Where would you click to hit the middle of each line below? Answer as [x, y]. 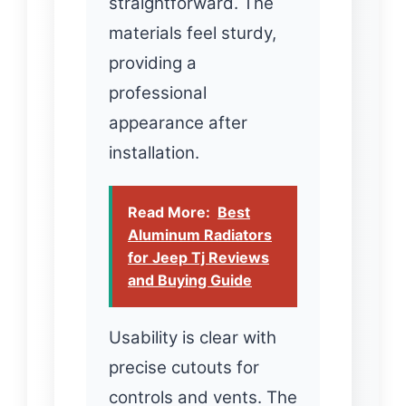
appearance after [178, 122]
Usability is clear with [193, 337]
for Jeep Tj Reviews [198, 257]
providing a [153, 63]
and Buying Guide [190, 280]
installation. [154, 152]
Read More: [169, 212]
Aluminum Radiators [200, 234]
